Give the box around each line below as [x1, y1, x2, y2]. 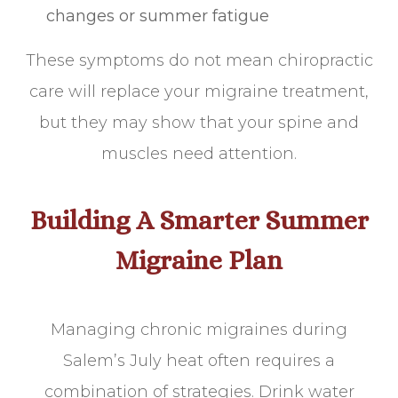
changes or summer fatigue [46, 6, 270, 27]
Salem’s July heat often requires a [63, 351, 335, 371]
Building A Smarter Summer [29, 205, 369, 236]
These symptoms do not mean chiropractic [25, 51, 373, 71]
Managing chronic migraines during [51, 320, 347, 340]
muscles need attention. [101, 144, 297, 164]
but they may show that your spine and [39, 113, 359, 133]
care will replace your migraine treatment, [29, 82, 369, 102]
